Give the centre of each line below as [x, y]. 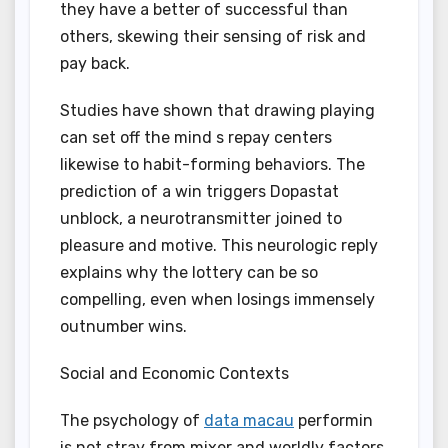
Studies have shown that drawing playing [217, 111]
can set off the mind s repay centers [196, 138]
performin [333, 421]
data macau [249, 421]
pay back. [95, 64]
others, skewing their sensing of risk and [213, 37]
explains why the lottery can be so [189, 273]
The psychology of [132, 421]
